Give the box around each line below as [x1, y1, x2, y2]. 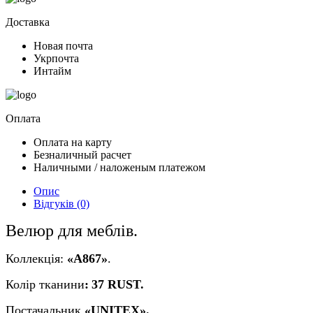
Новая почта [34, 39, 93, 52]
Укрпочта [34, 52, 79, 64]
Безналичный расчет [34, 148, 131, 161]
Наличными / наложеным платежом [34, 161, 205, 173]
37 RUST [92, 277, 140, 291]
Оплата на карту [34, 136, 112, 148]
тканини [39, 277, 85, 291]
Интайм [34, 64, 71, 77]
